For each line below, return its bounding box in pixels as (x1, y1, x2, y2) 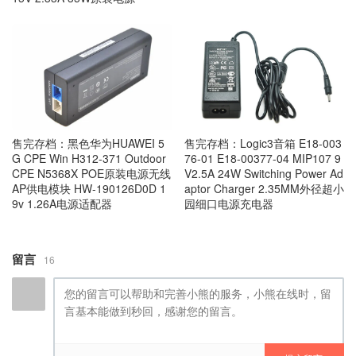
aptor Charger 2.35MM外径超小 (184, 180, 344, 197)
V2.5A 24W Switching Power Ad (184, 165, 343, 182)
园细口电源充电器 (184, 195, 273, 212)
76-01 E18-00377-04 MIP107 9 (184, 150, 341, 167)
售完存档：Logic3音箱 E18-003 (184, 135, 342, 152)
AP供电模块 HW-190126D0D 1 (12, 180, 166, 197)
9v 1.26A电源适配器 (12, 195, 112, 212)
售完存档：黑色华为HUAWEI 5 (12, 135, 164, 152)
